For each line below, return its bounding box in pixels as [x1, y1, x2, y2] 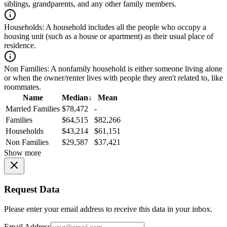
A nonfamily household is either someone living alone [49, 64, 222, 73]
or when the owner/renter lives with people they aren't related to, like [4, 73, 223, 83]
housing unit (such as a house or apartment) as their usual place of [4, 32, 213, 41]
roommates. [4, 83, 41, 92]
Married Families [6, 104, 60, 113]
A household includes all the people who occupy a [44, 23, 206, 32]
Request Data [4, 184, 60, 195]
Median [62, 93, 88, 102]
